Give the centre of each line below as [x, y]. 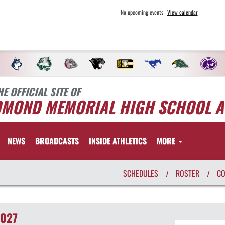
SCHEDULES [141, 173]
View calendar [182, 12]
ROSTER [188, 173]
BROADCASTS [57, 141]
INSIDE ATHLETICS [118, 141]
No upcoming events [142, 12]
